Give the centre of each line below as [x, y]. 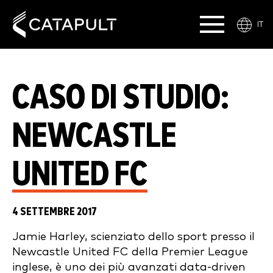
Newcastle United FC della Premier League [130, 252]
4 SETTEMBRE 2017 [55, 212]
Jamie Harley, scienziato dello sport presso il [133, 237]
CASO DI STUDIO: [121, 98]
